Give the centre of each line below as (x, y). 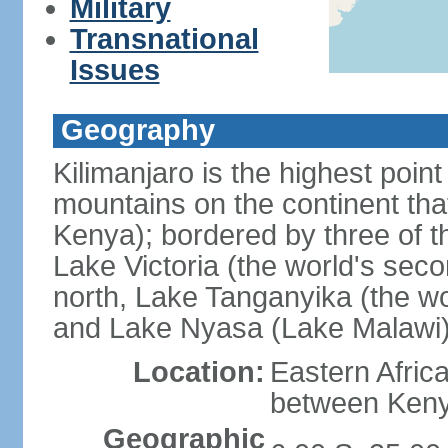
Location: (198, 372)
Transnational (164, 39)
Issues (114, 70)
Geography (137, 130)
